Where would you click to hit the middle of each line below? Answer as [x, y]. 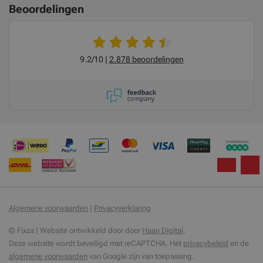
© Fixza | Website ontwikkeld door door [75, 231]
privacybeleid [206, 244]
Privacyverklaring [122, 208]
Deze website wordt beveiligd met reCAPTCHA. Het [96, 244]
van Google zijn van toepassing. [141, 257]
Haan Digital [163, 231]
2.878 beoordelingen [146, 59]
